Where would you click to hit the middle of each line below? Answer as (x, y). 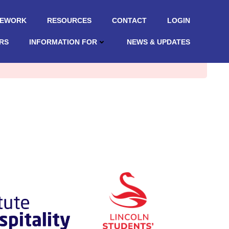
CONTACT (129, 20)
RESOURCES (69, 20)
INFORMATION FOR (63, 42)
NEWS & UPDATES (158, 42)
